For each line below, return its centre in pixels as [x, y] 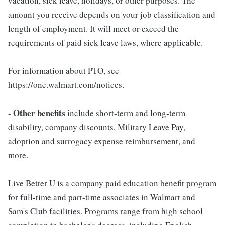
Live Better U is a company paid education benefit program [112, 183]
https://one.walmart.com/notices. [66, 85]
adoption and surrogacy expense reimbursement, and [102, 141]
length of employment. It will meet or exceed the [93, 29]
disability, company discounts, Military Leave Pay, [97, 127]
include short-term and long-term [125, 113]
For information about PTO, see [64, 71]
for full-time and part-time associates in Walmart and [102, 197]
